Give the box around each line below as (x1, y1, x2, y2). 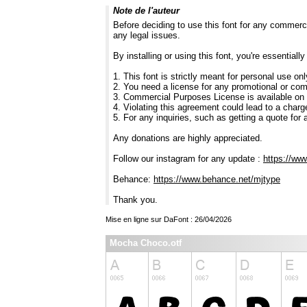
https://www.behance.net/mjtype (153, 174, 280, 185)
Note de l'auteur (113, 5, 180, 16)
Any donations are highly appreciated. (113, 133, 262, 144)
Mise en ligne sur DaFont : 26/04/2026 (106, 215, 232, 224)
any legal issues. (113, 30, 180, 41)
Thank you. (113, 195, 158, 206)
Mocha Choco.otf (110, 238, 182, 249)
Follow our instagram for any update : (113, 153, 263, 164)
